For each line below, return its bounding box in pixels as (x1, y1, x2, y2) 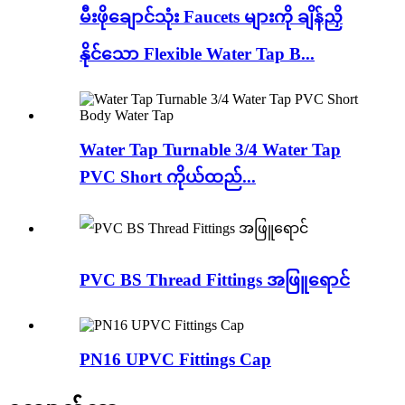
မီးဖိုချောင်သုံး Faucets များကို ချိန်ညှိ (80, 7, 343, 27)
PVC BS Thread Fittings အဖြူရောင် (80, 269, 350, 289)
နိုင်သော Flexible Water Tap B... (80, 44, 315, 64)
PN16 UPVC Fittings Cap (80, 350, 271, 370)
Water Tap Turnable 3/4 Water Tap (80, 140, 341, 160)
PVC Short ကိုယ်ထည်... (80, 167, 256, 187)
